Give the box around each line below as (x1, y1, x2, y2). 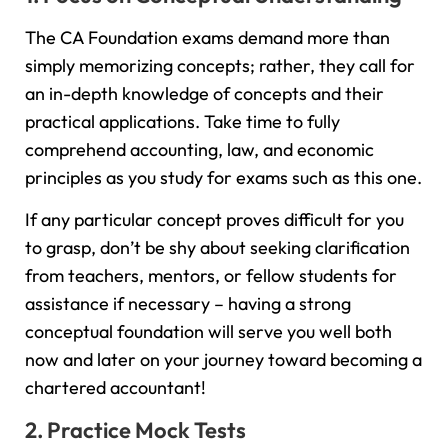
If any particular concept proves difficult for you (25, 208, 404, 232)
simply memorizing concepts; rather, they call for (25, 53, 415, 77)
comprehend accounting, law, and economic (25, 137, 374, 161)
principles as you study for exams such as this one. (25, 165, 422, 189)
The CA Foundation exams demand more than (25, 25, 390, 49)
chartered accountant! (25, 376, 206, 400)
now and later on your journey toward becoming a (25, 348, 422, 372)
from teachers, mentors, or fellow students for (25, 264, 397, 288)
